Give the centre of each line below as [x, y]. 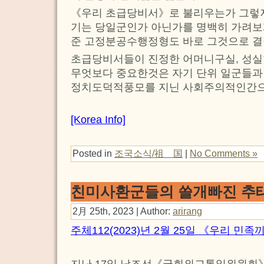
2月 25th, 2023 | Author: [123, 211]
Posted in [93, 154]
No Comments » [224, 154]
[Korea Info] [98, 120]
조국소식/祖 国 [148, 154]
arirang [187, 211]
